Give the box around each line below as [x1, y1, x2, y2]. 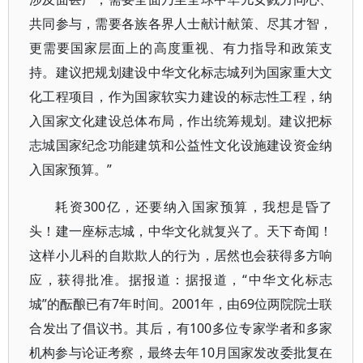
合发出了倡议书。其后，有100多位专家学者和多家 [29, 319, 333, 337]
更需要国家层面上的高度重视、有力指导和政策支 [29, 39, 333, 57]
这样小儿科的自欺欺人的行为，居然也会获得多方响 [29, 246, 333, 264]
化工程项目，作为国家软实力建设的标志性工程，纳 [29, 88, 333, 105]
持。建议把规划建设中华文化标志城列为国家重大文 [29, 63, 333, 81]
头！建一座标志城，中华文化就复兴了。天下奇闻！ [29, 222, 333, 240]
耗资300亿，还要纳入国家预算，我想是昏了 [55, 198, 333, 216]
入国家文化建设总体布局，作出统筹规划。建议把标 [29, 112, 333, 130]
